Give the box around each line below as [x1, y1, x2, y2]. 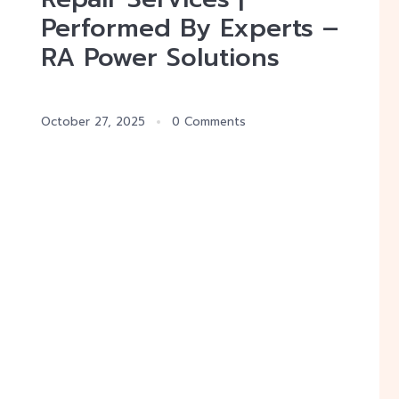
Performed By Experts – [41, 9, 338, 47]
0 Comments [172, 113, 246, 130]
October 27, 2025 [41, 113, 145, 130]
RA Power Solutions [41, 38, 280, 77]
